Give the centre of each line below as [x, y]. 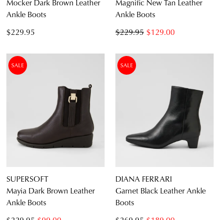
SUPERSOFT [27, 179]
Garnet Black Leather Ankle [161, 191]
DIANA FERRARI [144, 179]
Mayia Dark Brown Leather [51, 191]
